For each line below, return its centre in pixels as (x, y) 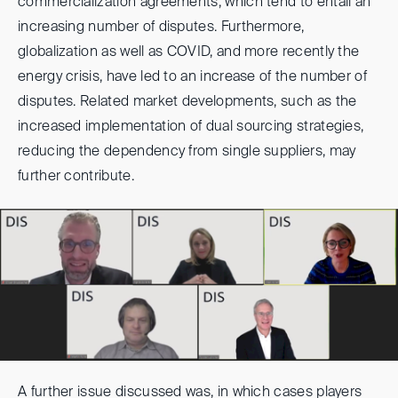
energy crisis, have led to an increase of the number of (193, 77)
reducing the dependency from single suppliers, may (187, 151)
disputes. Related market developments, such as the (187, 102)
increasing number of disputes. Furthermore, (161, 27)
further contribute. (76, 176)
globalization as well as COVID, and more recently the (189, 52)
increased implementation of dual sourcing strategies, (191, 127)
